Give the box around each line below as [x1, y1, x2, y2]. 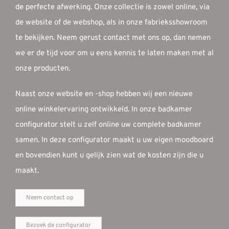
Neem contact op [26, 193, 74, 202]
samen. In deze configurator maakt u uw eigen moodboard [15, 135, 213, 145]
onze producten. [15, 63, 70, 74]
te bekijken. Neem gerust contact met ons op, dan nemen [15, 33, 211, 43]
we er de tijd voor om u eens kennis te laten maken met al [15, 48, 214, 58]
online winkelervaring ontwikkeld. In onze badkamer [15, 104, 192, 114]
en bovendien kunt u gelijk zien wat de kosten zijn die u [15, 150, 203, 161]
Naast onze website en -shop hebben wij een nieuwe [15, 89, 193, 99]
